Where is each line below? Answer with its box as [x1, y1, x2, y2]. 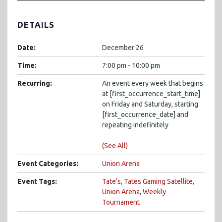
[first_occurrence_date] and [102, 110, 188, 118]
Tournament [102, 198, 140, 206]
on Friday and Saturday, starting [102, 100, 198, 108]
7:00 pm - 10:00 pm [102, 61, 160, 69]
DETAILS [17, 20, 55, 29]
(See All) [102, 141, 128, 150]
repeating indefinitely [102, 120, 168, 129]
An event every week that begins [102, 79, 203, 87]
